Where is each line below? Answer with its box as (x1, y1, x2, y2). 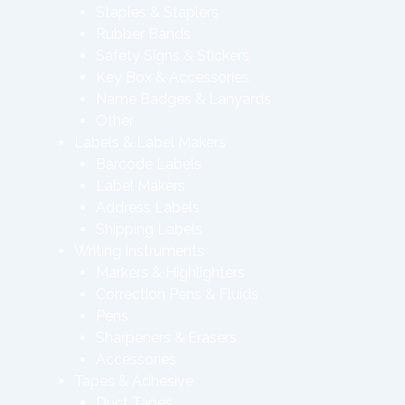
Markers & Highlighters (96, 264, 245, 281)
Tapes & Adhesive (74, 372, 193, 390)
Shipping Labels (96, 221, 202, 238)
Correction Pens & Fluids (96, 286, 259, 303)
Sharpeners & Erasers (96, 329, 237, 346)
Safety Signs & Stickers (96, 47, 250, 64)
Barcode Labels (96, 155, 202, 173)
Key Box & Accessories (96, 69, 250, 86)
